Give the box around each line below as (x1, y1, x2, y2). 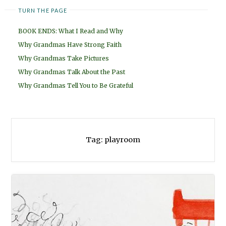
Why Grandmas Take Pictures (18, 54, 109, 63)
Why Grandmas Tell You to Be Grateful (18, 82, 133, 90)
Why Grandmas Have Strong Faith (18, 41, 122, 49)
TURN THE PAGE (18, 7, 68, 14)
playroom (104, 135, 140, 145)
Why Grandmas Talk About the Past (18, 68, 125, 76)
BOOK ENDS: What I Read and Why (18, 27, 123, 35)
